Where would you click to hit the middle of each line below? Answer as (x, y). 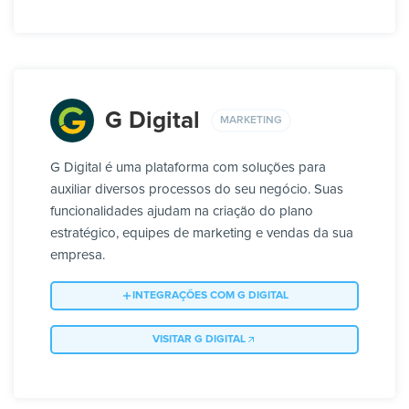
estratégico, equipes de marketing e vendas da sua (202, 234)
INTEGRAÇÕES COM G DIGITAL (210, 296)
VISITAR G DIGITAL (199, 340)
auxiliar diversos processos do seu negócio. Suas (197, 190)
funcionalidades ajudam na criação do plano (182, 212)
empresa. (78, 256)
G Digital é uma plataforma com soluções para (188, 168)
